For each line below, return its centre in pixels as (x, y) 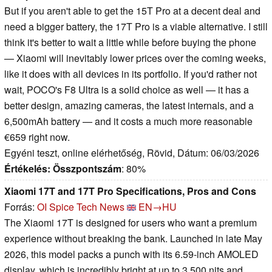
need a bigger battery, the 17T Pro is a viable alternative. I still (136, 26)
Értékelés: (27, 168)
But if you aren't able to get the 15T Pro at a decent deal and (132, 10)
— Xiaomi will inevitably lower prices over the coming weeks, (135, 58)
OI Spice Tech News (81, 206)
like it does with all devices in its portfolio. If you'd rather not (131, 73)
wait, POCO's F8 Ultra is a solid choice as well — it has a (127, 89)
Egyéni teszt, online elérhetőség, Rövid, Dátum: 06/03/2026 (132, 152)
